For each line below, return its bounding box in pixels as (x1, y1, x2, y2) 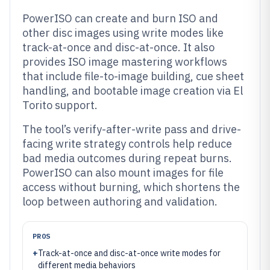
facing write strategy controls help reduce (22, 137, 232, 151)
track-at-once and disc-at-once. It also (22, 40, 215, 54)
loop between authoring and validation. (22, 195, 218, 209)
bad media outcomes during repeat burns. (22, 151, 232, 165)
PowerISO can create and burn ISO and (22, 11, 218, 25)
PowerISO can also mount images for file (22, 166, 224, 180)
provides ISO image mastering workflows (22, 55, 227, 69)
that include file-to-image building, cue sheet (22, 69, 244, 83)
